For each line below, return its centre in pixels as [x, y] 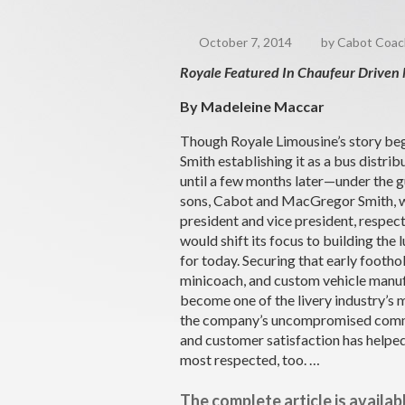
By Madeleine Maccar [253, 106]
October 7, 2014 [244, 42]
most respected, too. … [250, 359]
